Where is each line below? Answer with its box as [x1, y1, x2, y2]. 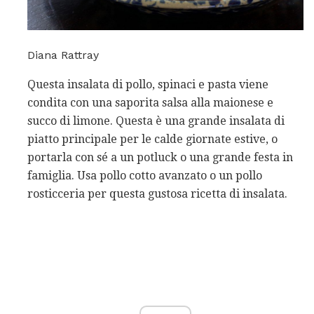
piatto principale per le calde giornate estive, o [27, 132, 278, 146]
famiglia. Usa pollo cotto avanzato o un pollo [27, 168, 262, 182]
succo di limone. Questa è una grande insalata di [27, 114, 285, 128]
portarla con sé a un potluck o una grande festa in [27, 150, 293, 164]
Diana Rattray [27, 48, 99, 62]
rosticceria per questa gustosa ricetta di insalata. [27, 186, 287, 200]
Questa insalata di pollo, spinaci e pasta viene [27, 77, 268, 91]
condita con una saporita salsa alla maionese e [27, 95, 273, 109]
